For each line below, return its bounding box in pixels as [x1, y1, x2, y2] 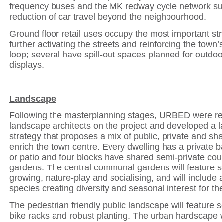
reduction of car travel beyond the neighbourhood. [9, 12, 206, 22]
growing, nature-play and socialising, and [9, 173, 173, 183]
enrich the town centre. [9, 142, 102, 152]
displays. [9, 60, 47, 70]
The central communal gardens [47, 163, 172, 172]
